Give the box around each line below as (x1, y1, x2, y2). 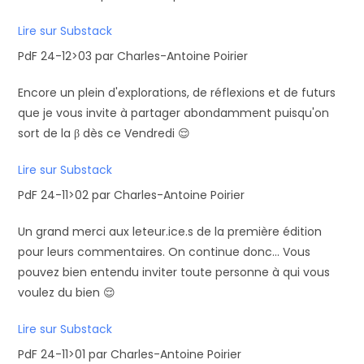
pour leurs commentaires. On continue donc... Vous (18, 244, 311, 260)
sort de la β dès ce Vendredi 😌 (18, 125, 191, 141)
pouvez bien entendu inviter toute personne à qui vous (18, 264, 331, 280)
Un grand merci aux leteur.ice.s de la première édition (18, 223, 323, 240)
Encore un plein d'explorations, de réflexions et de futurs (18, 84, 336, 101)
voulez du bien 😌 (18, 284, 116, 301)
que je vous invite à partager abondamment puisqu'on (18, 105, 330, 121)
